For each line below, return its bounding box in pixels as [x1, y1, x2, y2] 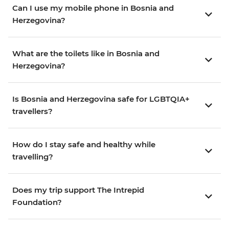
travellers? [12, 106, 53, 117]
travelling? [12, 152, 53, 162]
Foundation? [12, 197, 62, 208]
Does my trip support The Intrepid [12, 185, 144, 195]
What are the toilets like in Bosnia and [12, 49, 159, 59]
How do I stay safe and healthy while [12, 140, 155, 150]
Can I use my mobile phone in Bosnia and [12, 3, 174, 13]
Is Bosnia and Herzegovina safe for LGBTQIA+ [12, 94, 190, 104]
